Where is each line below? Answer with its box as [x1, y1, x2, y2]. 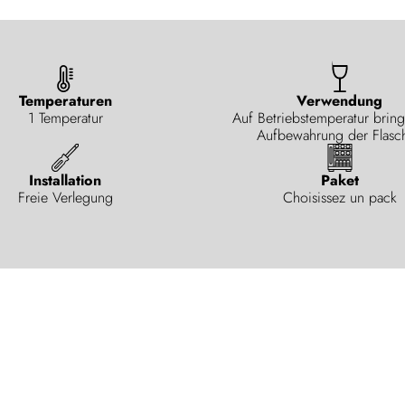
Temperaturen [18, 90, 112, 112]
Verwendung [297, 90, 383, 112]
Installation [29, 169, 102, 191]
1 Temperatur [27, 108, 103, 129]
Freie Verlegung [17, 186, 113, 208]
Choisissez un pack [282, 186, 397, 208]
